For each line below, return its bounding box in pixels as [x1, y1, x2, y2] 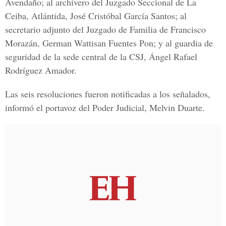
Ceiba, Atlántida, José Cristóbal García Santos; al [5, 10, 187, 22]
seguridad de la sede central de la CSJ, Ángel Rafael [5, 50, 197, 63]
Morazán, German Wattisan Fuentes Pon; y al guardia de [5, 37, 213, 49]
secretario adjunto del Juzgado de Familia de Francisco [5, 23, 206, 35]
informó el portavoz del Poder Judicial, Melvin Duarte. [5, 101, 205, 114]
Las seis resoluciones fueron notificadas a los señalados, [5, 88, 210, 100]
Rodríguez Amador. [5, 64, 77, 76]
